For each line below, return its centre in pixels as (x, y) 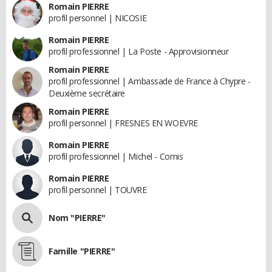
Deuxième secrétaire (87, 93)
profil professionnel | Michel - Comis (116, 156)
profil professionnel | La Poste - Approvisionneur (139, 51)
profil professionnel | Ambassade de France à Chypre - (150, 81)
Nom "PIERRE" (77, 217)
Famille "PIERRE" (82, 251)
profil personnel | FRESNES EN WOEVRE (123, 123)
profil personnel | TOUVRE (98, 189)
